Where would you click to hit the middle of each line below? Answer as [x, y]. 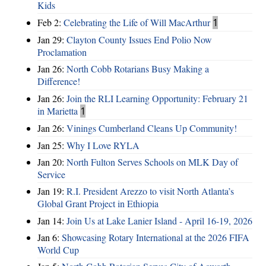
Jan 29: [52, 40]
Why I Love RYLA [103, 145]
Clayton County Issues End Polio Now [139, 40]
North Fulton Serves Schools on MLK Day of [152, 161]
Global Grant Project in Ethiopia [98, 204]
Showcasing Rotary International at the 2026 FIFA [156, 237]
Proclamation [62, 52]
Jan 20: [52, 161]
